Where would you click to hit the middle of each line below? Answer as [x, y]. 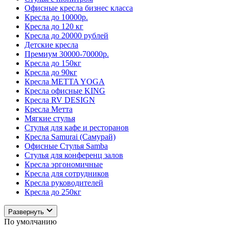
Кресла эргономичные [64, 165]
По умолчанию [30, 222]
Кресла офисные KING [65, 91]
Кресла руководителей [64, 183]
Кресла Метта [49, 109]
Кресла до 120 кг [54, 27]
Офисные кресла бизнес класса [79, 8]
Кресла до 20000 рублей [66, 36]
